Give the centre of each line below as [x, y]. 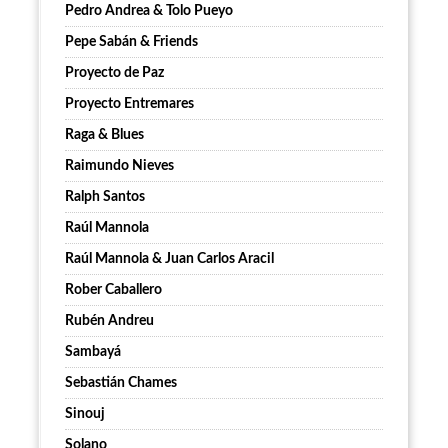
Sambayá [93, 352]
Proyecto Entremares [129, 104]
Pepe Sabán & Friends [131, 42]
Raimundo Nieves [119, 166]
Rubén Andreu [109, 321]
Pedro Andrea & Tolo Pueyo [149, 11]
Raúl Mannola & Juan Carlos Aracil [169, 259]
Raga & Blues [104, 135]
